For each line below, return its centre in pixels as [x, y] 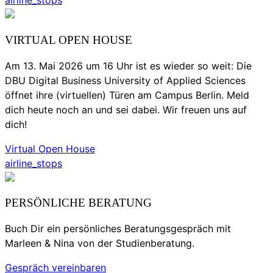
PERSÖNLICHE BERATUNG [78, 203]
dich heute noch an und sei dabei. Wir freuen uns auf [126, 109]
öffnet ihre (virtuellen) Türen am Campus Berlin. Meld [127, 95]
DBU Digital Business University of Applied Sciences [125, 80]
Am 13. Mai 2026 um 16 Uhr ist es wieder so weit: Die [128, 66]
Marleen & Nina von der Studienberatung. [100, 243]
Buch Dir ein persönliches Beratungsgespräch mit [118, 229]
